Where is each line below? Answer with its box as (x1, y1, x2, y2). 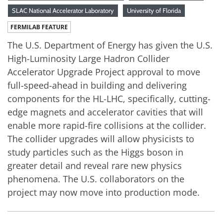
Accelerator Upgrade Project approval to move (7, 65, 200, 78)
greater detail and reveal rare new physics (7, 159, 182, 171)
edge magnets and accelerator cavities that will (7, 106, 203, 118)
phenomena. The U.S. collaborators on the (7, 172, 184, 185)
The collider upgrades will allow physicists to (7, 132, 194, 145)
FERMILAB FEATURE (10, 22, 68, 31)
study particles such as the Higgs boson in (7, 146, 183, 158)
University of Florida (127, 6, 181, 14)
